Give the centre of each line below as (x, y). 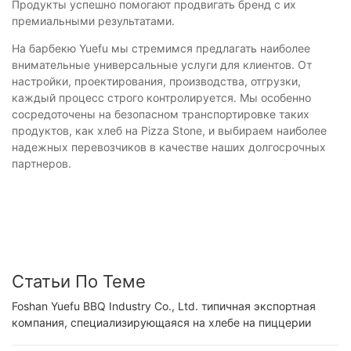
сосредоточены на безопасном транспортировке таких (161, 114)
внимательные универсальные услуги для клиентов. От (162, 64)
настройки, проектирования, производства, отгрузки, (156, 81)
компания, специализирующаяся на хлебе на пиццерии (161, 323)
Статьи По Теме (79, 281)
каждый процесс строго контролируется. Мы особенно (161, 97)
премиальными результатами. (93, 20)
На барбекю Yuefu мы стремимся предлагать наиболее (161, 48)
